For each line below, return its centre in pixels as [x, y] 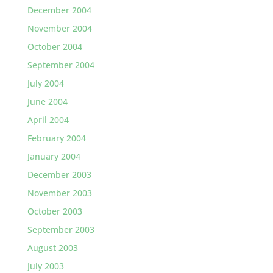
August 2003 [52, 248]
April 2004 [48, 120]
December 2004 [59, 10]
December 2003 [59, 175]
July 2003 [45, 266]
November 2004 [59, 28]
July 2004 [45, 83]
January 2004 [54, 156]
